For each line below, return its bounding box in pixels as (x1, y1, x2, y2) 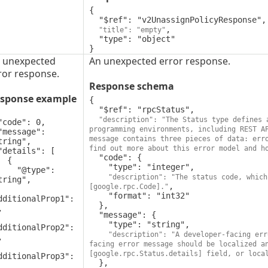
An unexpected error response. (89, 54, 230, 68)
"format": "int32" (89, 191, 108, 201)
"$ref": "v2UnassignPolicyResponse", (89, 15, 99, 25)
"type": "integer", (89, 162, 108, 172)
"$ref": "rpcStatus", (89, 105, 99, 115)
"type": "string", (89, 220, 108, 230)
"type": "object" (89, 34, 99, 44)
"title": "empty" (98, 26, 166, 35)
